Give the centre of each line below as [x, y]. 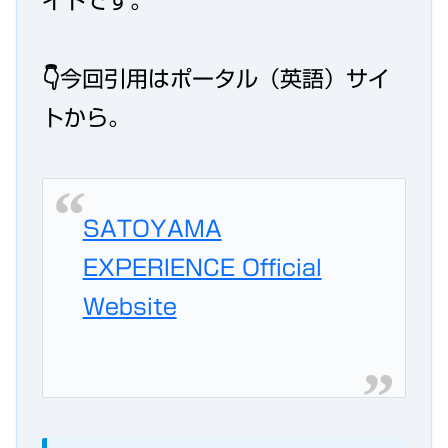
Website [129, 306]
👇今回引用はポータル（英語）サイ [216, 79]
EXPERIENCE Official [202, 267]
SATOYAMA [152, 228]
